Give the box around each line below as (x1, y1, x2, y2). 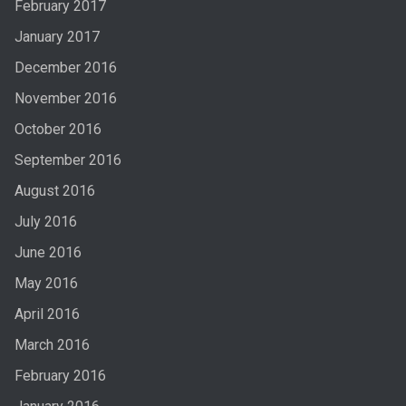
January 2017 (14, 28, 100, 46)
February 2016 (14, 367, 106, 385)
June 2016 (14, 244, 82, 262)
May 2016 (14, 275, 78, 293)
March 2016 (14, 336, 90, 354)
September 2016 (14, 151, 121, 169)
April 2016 (14, 305, 80, 324)
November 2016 (14, 90, 117, 108)
